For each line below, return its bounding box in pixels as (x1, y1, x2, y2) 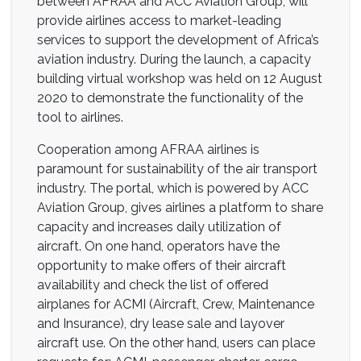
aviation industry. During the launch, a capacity (37, 51, 311, 67)
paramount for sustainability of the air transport (37, 160, 317, 176)
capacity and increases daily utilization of (37, 218, 281, 234)
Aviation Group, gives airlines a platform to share (37, 199, 323, 215)
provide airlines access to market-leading (37, 12, 281, 28)
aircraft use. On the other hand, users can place (37, 334, 315, 351)
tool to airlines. (37, 109, 123, 125)
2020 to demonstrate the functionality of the (37, 89, 303, 106)
